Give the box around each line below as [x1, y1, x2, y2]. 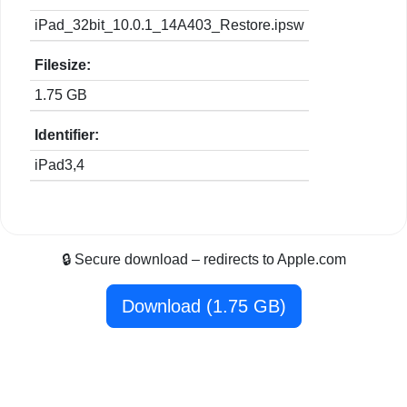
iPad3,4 [35, 157, 84, 174]
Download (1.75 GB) [121, 296, 286, 317]
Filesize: [35, 57, 91, 74]
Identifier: [35, 127, 99, 144]
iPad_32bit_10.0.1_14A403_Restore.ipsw [35, 17, 304, 34]
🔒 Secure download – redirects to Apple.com [61, 252, 346, 268]
